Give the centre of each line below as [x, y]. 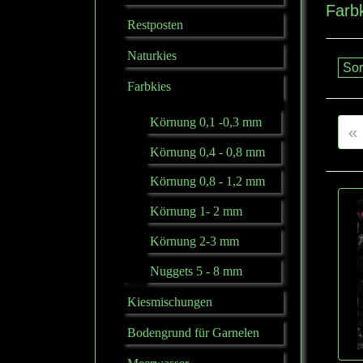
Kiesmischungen [170, 301]
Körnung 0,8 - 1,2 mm [207, 181]
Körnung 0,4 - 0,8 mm [207, 152]
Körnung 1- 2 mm [196, 211]
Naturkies [152, 55]
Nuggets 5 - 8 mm [196, 271]
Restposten [155, 24]
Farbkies [149, 86]
